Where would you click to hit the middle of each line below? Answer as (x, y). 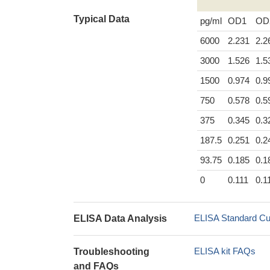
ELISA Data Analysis (120, 218)
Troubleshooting (111, 252)
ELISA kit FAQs (225, 251)
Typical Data (102, 19)
